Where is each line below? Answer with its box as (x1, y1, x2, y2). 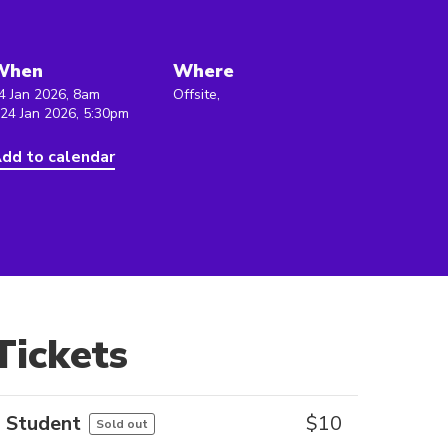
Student (6, 410, 81, 437)
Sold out (96, 416, 148, 432)
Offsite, (173, 85, 220, 104)
